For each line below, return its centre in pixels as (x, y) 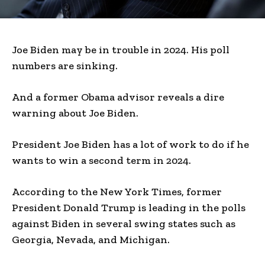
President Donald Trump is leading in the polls (129, 207)
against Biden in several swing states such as (124, 223)
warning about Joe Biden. (75, 113)
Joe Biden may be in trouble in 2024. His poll (121, 49)
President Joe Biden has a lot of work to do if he (130, 144)
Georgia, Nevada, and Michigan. (91, 239)
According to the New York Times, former (117, 191)
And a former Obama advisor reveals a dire (118, 97)
